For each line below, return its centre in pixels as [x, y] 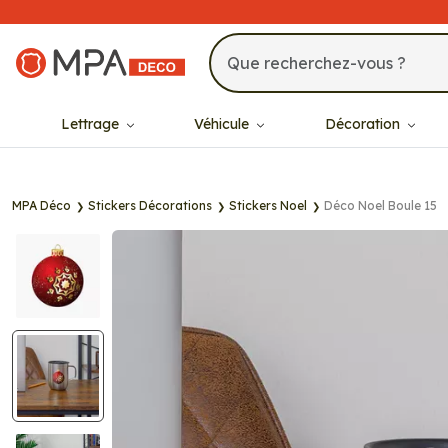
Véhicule [223, 124]
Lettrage [91, 124]
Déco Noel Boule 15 [380, 205]
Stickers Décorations [150, 205]
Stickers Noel [268, 205]
